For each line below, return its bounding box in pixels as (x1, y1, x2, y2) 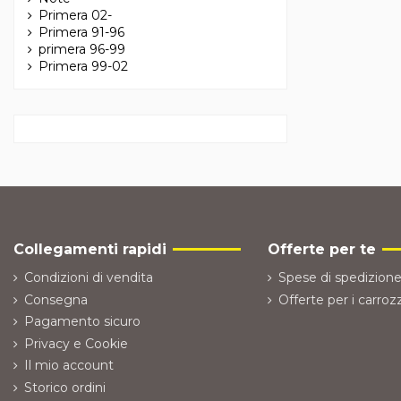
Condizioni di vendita (24, 269, 153, 286)
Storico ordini (24, 379, 106, 396)
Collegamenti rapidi (13, 241, 166, 259)
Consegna (24, 291, 88, 308)
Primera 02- (38, 7, 112, 24)
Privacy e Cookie (24, 335, 128, 352)
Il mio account (24, 357, 114, 374)
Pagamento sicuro (24, 313, 141, 330)
